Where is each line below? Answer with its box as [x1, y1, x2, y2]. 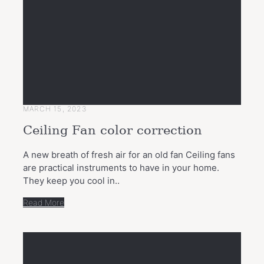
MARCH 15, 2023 [23, 104, 87, 113]
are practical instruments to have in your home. [23, 161, 219, 173]
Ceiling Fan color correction [23, 123, 202, 138]
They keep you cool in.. [23, 174, 120, 186]
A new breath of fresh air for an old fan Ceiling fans [23, 148, 235, 160]
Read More [23, 197, 64, 207]
